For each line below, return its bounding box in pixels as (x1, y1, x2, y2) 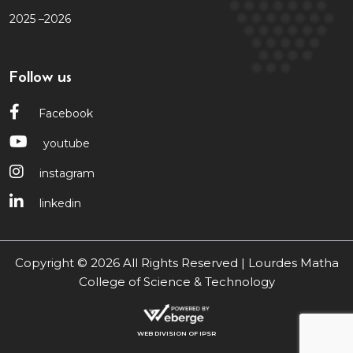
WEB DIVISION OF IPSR (137, 329, 216, 337)
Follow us (9, 67, 72, 85)
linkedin (39, 195, 81, 210)
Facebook (35, 106, 93, 121)
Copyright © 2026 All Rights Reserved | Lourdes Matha (14, 255, 339, 270)
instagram (39, 165, 95, 180)
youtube (43, 136, 90, 150)
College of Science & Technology (78, 273, 275, 289)
